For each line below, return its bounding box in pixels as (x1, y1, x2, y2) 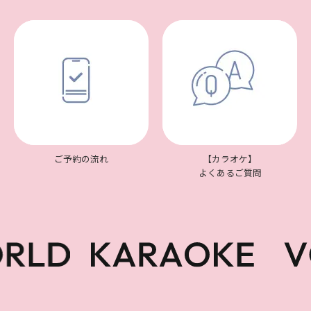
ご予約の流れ (54, 151, 108, 165)
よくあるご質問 (198, 165, 262, 179)
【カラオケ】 (203, 151, 257, 165)
